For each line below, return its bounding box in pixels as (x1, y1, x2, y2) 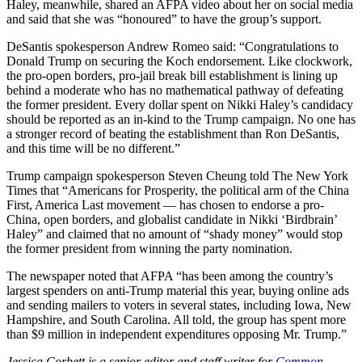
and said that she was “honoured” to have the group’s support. (6, 12, 322, 27)
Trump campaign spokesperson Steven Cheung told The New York (6, 169, 348, 183)
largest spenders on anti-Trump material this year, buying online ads (6, 284, 349, 298)
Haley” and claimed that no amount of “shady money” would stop (6, 227, 343, 242)
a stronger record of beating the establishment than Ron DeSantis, (6, 127, 339, 141)
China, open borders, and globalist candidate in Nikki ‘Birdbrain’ (6, 213, 337, 227)
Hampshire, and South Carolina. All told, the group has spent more (6, 313, 346, 327)
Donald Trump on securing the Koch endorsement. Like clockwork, (6, 54, 352, 69)
